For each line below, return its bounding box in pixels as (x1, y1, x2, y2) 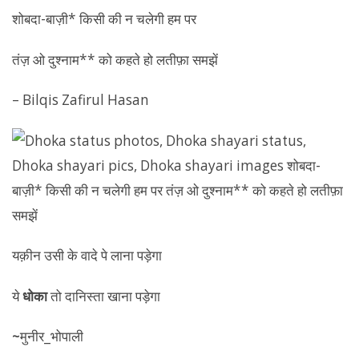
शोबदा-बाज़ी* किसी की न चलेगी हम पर (12, 10, 196, 28)
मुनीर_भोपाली (20, 327, 83, 345)
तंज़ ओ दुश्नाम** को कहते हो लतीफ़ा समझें (12, 50, 218, 69)
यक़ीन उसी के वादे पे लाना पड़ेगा (12, 246, 162, 264)
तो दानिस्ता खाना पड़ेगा (47, 286, 160, 305)
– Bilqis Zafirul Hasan (12, 91, 149, 109)
